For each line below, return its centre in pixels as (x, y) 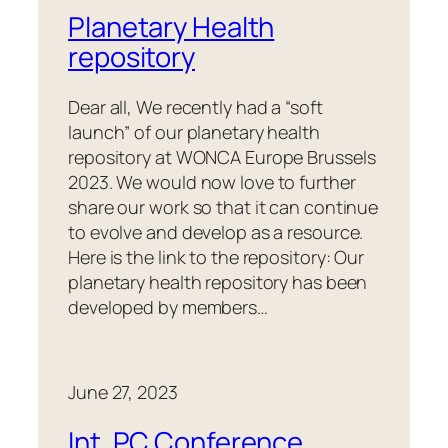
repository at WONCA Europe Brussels (222, 156)
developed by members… (168, 306)
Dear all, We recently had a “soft (195, 106)
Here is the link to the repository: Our (216, 256)
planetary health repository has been (218, 281)
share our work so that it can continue (223, 206)
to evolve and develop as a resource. (216, 231)
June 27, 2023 (123, 391)
